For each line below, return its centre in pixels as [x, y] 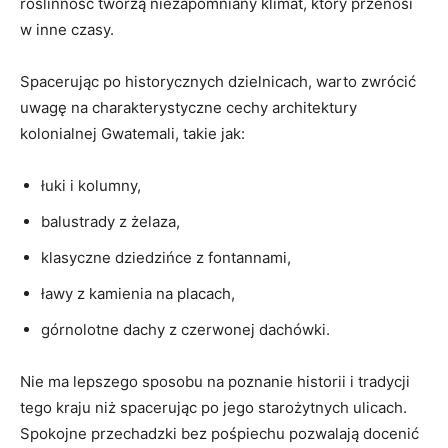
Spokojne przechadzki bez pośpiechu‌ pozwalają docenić [219, 434]
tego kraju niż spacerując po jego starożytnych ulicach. [213, 408]
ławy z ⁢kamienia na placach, [138, 294]
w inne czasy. [67, 30]
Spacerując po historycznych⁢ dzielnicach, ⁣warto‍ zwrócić [218, 82]
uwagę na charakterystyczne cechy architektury [188, 108]
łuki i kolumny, [91, 186]
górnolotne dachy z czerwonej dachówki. [185, 330]
